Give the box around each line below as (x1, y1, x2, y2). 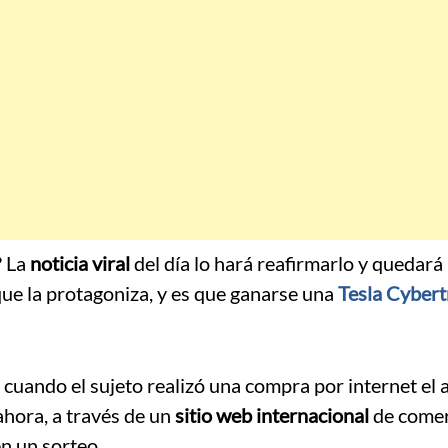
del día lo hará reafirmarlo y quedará (130, 251, 443, 276)
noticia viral (30, 251, 130, 276)
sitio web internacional (175, 403, 369, 428)
